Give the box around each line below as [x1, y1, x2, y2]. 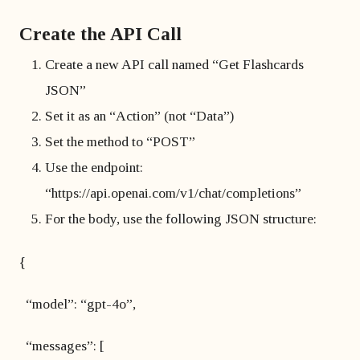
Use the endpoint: [45, 159, 143, 175]
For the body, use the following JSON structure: [45, 211, 317, 227]
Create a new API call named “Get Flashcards [45, 56, 304, 72]
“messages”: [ [19, 337, 104, 354]
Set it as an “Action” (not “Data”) [45, 108, 234, 124]
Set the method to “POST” [45, 133, 195, 149]
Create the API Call [19, 23, 182, 44]
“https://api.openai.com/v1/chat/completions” [45, 185, 301, 201]
